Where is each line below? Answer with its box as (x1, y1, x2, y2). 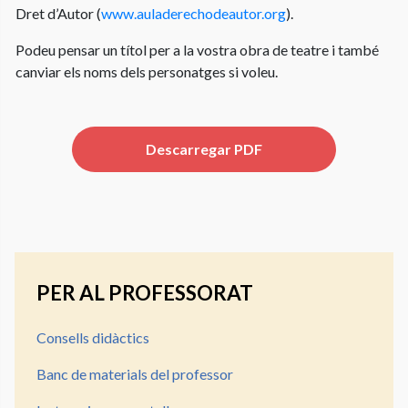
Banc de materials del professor (36, 365, 233, 383)
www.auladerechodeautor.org (101, 5, 286, 23)
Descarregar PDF (146, 140, 262, 158)
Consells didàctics (36, 329, 149, 347)
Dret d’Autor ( (15, 5, 101, 23)
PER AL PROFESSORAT (36, 280, 253, 306)
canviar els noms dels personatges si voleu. (15, 63, 278, 81)
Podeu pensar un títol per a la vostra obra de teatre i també (15, 41, 379, 59)
